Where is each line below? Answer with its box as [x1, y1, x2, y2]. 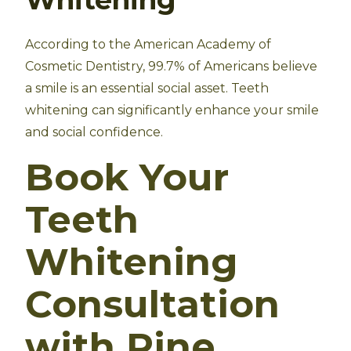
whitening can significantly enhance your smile [25, 103, 319, 118]
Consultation [25, 281, 280, 327]
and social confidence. [25, 125, 163, 139]
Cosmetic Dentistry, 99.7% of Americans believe [25, 59, 317, 74]
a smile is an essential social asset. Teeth [25, 81, 269, 96]
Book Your [25, 154, 229, 200]
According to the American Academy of [25, 37, 271, 52]
